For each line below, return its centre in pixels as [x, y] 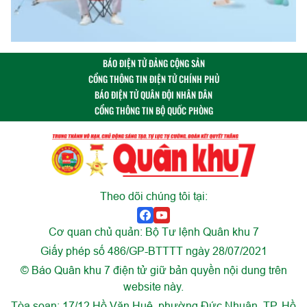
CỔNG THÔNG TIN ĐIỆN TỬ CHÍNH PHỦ [153, 79]
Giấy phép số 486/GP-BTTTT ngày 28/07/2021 [153, 251]
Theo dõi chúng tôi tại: [153, 196]
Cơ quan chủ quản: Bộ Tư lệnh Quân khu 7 [153, 232]
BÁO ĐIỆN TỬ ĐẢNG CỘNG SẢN [153, 63]
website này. [153, 287]
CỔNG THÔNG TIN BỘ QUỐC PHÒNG [153, 111]
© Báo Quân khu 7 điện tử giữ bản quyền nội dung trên [153, 270]
